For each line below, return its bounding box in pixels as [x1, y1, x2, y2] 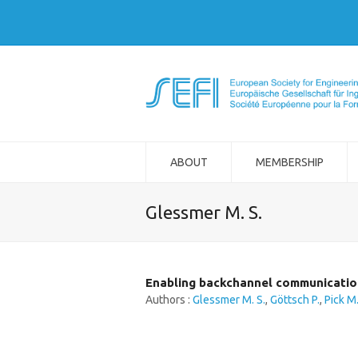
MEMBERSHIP [255, 156, 324, 169]
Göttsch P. [270, 293, 320, 306]
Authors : [145, 293, 193, 306]
